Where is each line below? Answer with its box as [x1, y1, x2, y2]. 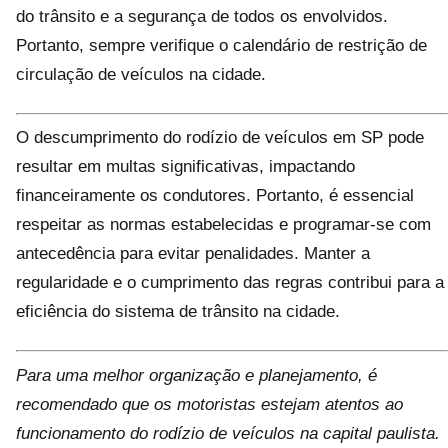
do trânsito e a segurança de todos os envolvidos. [16, 6, 388, 26]
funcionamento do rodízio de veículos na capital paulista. [16, 423, 440, 443]
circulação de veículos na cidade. [16, 64, 266, 84]
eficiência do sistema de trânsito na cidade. [16, 302, 340, 321]
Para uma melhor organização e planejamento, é [16, 365, 377, 385]
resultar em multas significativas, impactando [16, 157, 355, 176]
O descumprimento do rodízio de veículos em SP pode [16, 128, 424, 147]
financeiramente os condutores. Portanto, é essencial [16, 186, 414, 205]
